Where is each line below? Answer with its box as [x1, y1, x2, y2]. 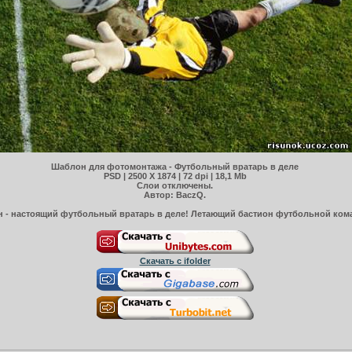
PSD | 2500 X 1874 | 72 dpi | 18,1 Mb [103, 170, 247, 181]
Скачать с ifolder [139, 255, 211, 266]
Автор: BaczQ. [144, 189, 206, 200]
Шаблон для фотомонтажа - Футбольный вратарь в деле [51, 161, 299, 171]
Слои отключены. [137, 180, 213, 190]
